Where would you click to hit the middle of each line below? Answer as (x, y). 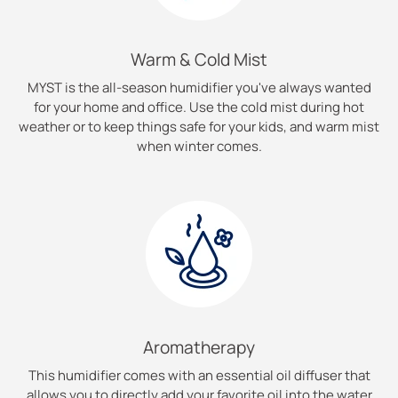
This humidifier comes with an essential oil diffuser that (199, 375)
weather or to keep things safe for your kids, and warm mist (199, 127)
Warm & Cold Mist (199, 60)
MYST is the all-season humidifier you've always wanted (199, 88)
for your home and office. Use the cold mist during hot (199, 107)
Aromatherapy (199, 347)
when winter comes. (199, 146)
